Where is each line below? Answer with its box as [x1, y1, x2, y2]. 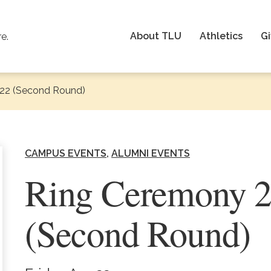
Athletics [200, 30, 243, 42]
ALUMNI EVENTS [111, 148, 191, 159]
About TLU [130, 30, 181, 42]
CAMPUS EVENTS [25, 148, 107, 159]
